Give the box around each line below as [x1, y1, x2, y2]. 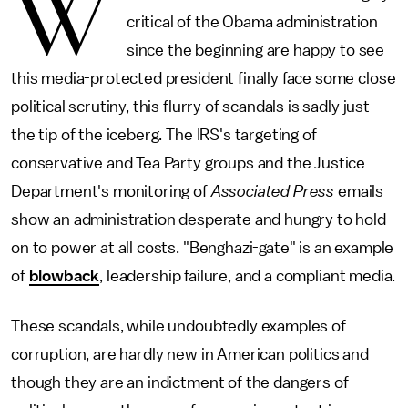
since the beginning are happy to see [126, 42, 385, 58]
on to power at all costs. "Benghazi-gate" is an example [11, 240, 394, 256]
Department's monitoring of [11, 183, 211, 199]
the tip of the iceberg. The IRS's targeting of [11, 127, 317, 143]
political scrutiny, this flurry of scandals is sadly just [11, 98, 370, 115]
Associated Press [210, 183, 335, 199]
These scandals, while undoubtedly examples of [11, 318, 346, 334]
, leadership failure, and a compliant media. [99, 268, 396, 284]
